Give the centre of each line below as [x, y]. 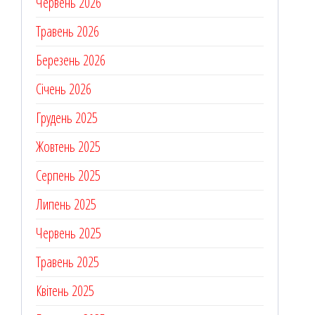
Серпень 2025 [68, 176]
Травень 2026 [67, 32]
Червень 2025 [69, 233]
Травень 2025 [67, 262]
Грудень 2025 [67, 118]
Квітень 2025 [65, 291]
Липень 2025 [66, 205]
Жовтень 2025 [68, 147]
